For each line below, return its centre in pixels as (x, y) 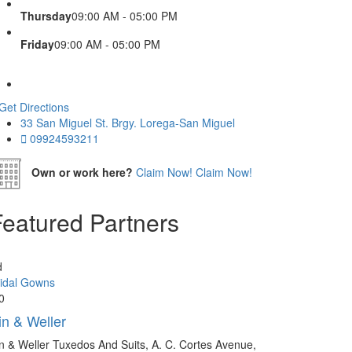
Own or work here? (82, 172)
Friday (37, 44)
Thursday (46, 16)
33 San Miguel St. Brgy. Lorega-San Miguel (128, 123)
